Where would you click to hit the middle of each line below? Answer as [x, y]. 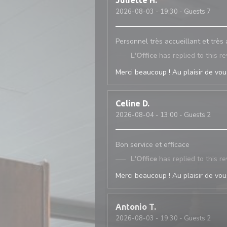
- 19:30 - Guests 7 [182, 12]
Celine [128, 103]
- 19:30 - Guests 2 [182, 218]
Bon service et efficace [153, 145]
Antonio [131, 207]
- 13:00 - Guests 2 [182, 115]
